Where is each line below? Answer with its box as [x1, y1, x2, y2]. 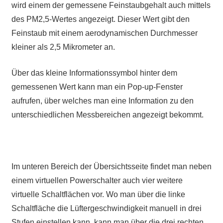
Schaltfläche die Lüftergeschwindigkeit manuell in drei [11, 204, 202, 213]
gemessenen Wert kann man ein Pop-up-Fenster [11, 83, 183, 92]
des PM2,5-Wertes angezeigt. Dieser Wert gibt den [11, 15, 190, 24]
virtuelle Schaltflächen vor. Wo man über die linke [11, 190, 185, 199]
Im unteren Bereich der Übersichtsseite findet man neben [11, 162, 212, 171]
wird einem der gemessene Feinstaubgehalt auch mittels [11, 1, 211, 10]
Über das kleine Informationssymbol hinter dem [11, 69, 177, 78]
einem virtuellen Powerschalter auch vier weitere [11, 176, 183, 185]
